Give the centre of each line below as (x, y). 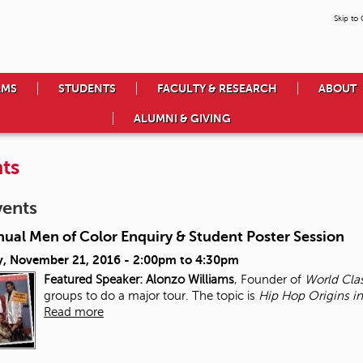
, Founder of (269, 280)
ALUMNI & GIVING (182, 119)
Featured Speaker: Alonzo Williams (139, 280)
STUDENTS (87, 89)
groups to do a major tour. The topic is (151, 296)
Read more (74, 312)
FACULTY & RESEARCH (217, 89)
